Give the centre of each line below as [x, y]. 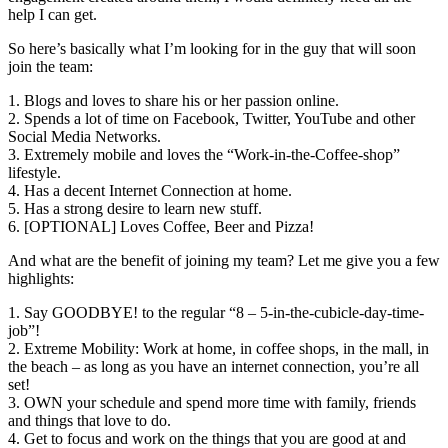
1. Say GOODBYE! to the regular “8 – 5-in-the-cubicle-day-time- [216, 312]
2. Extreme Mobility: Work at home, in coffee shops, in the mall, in [218, 348]
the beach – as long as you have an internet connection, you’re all [213, 366]
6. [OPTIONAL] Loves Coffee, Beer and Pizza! [161, 226]
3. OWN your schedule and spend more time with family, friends [212, 402]
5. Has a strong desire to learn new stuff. [135, 208]
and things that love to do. [89, 420]
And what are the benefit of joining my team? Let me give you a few [224, 260]
